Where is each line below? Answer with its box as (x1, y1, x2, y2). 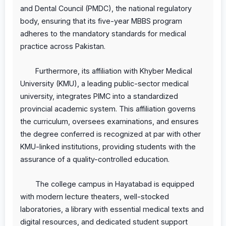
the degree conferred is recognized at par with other (20, 129, 201, 138)
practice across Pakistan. (20, 41, 105, 50)
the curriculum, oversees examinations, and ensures (20, 117, 199, 126)
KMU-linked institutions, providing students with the (20, 142, 196, 151)
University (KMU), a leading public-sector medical (20, 79, 189, 88)
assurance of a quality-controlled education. (20, 154, 169, 163)
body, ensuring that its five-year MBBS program (20, 16, 182, 25)
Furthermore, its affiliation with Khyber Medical (35, 66, 192, 75)
